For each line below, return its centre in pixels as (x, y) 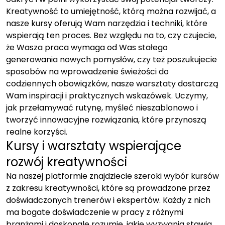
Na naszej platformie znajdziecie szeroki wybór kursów (113, 176)
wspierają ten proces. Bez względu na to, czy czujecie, (111, 35)
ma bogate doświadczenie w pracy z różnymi (95, 212)
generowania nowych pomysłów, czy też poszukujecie (111, 60)
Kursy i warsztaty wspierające (94, 146)
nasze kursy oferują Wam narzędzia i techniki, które (107, 23)
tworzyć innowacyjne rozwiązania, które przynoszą (106, 120)
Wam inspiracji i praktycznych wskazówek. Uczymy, (107, 96)
